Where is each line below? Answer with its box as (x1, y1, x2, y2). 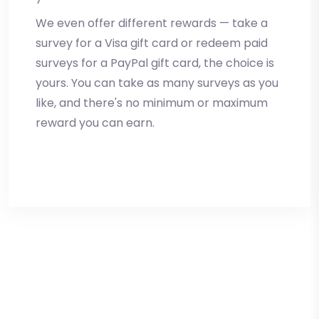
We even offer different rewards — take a (36, 14, 268, 31)
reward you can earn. (36, 114, 155, 131)
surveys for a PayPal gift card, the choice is (36, 54, 274, 71)
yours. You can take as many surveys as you (36, 74, 278, 91)
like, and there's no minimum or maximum (36, 94, 268, 111)
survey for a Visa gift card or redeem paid (36, 34, 268, 51)
